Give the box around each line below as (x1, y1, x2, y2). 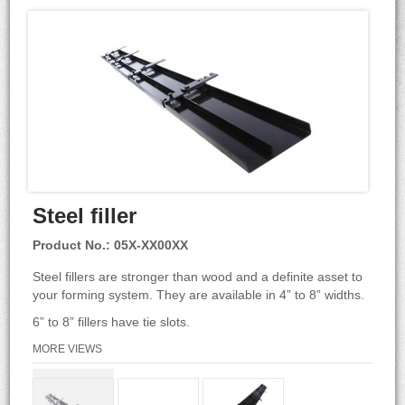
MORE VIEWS (33, 343, 103, 355)
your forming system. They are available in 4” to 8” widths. (33, 287, 365, 302)
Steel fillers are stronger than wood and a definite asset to (33, 269, 363, 284)
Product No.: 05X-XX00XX (33, 238, 189, 252)
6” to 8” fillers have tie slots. (33, 315, 191, 329)
